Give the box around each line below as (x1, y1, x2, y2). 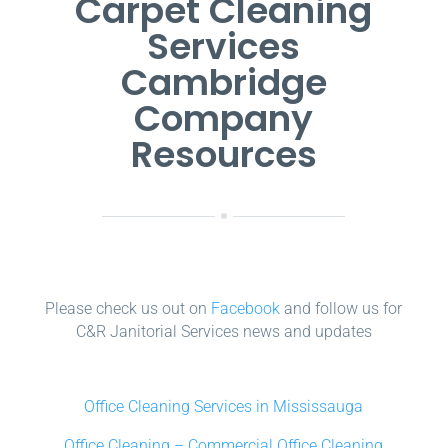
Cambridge (120, 57, 327, 109)
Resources (130, 129, 317, 181)
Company (134, 93, 314, 145)
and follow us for (280, 299, 403, 319)
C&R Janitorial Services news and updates (75, 322, 372, 342)
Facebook (211, 299, 281, 319)
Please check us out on (45, 299, 212, 319)
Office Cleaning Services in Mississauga (84, 397, 364, 417)
